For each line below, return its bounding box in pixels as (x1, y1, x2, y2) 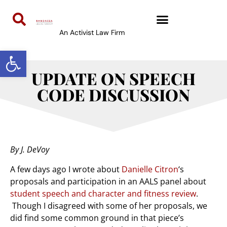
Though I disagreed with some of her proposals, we (10, 200, 207, 211)
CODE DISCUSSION (37, 84, 190, 106)
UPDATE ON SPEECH (31, 67, 196, 90)
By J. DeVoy (10, 144, 49, 156)
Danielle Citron (122, 163, 178, 175)
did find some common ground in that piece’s (10, 212, 184, 223)
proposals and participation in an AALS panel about (10, 175, 206, 187)
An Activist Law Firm (59, 28, 125, 37)
